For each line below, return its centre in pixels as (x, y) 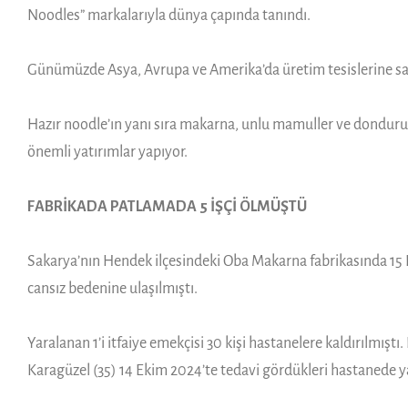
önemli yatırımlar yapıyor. (107, 152)
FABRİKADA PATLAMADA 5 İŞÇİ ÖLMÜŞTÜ (167, 206)
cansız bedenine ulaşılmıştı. (112, 288)
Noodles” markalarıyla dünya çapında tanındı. (169, 15)
